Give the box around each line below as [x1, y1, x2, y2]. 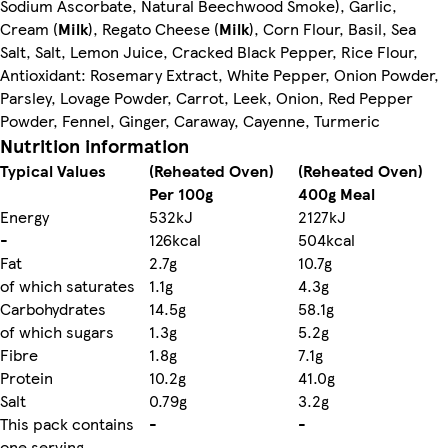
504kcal [298, 227, 355, 251]
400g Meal [298, 181, 375, 205]
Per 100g [149, 181, 213, 205]
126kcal [149, 227, 201, 251]
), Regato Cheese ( [88, 16, 219, 40]
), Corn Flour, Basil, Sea [249, 16, 416, 40]
